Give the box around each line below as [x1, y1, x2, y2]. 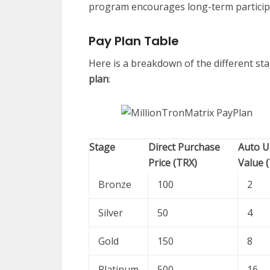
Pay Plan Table [89, 33, 179, 50]
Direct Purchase [148, 140, 220, 154]
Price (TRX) [148, 156, 197, 170]
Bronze [98, 178, 131, 192]
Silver [98, 206, 123, 220]
